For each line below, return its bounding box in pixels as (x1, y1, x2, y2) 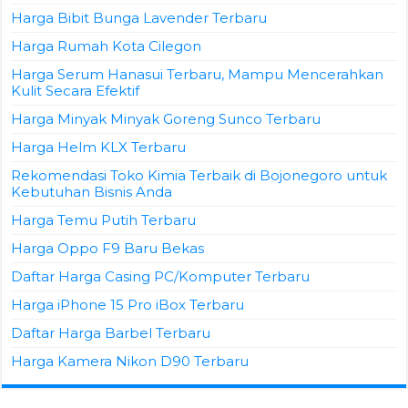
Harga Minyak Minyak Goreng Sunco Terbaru (11, 110, 321, 127)
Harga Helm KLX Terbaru (11, 138, 187, 156)
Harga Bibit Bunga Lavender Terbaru (11, 9, 268, 26)
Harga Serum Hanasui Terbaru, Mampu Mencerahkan (11, 66, 384, 83)
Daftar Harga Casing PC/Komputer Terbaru (11, 268, 311, 285)
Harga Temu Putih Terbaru (11, 211, 197, 229)
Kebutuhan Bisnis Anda (11, 183, 173, 200)
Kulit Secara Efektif (11, 82, 140, 99)
